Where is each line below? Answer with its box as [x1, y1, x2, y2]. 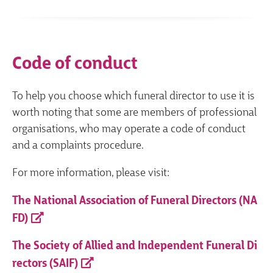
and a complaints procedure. [12, 140, 144, 152]
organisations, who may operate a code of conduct [12, 123, 246, 135]
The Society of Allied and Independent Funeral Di [12, 241, 257, 253]
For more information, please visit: [12, 168, 169, 180]
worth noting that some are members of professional [12, 107, 257, 119]
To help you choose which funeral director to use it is [12, 90, 255, 102]
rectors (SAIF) [12, 258, 78, 271]
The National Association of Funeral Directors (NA [12, 195, 257, 207]
